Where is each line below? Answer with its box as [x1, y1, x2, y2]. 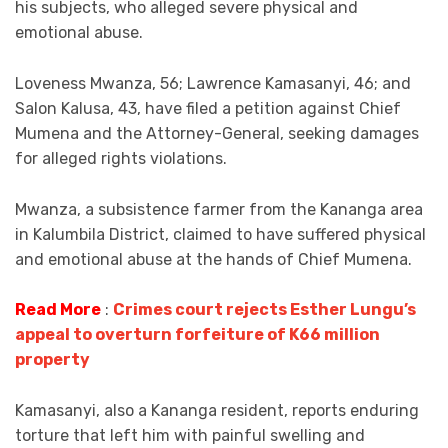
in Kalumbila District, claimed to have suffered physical [15, 224, 426, 244]
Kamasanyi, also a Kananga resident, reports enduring [15, 400, 419, 420]
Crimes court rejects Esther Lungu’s [113, 300, 416, 320]
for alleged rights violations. [15, 149, 227, 169]
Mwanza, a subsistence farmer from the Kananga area [15, 199, 423, 219]
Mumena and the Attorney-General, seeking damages [15, 124, 419, 144]
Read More [15, 300, 101, 320]
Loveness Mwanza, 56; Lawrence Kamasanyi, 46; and [15, 74, 411, 94]
